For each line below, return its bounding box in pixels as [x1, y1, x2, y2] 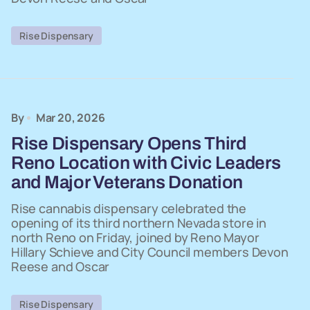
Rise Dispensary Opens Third [11, 134, 246, 153]
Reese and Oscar [11, 258, 110, 275]
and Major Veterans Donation [11, 172, 243, 192]
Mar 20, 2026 [35, 110, 105, 125]
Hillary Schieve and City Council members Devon [11, 244, 289, 260]
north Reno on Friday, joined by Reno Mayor [11, 229, 259, 246]
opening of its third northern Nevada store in [11, 215, 266, 231]
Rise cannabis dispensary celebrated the [11, 200, 246, 217]
